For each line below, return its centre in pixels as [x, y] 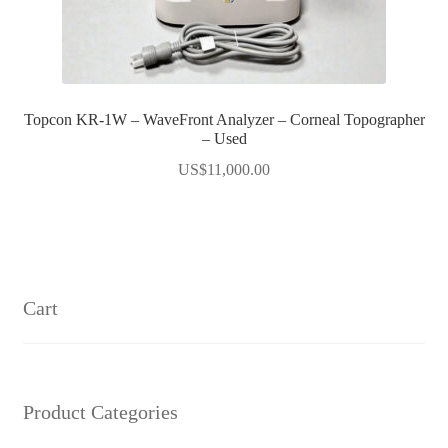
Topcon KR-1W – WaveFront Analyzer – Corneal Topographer [224, 120]
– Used [224, 139]
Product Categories [100, 412]
